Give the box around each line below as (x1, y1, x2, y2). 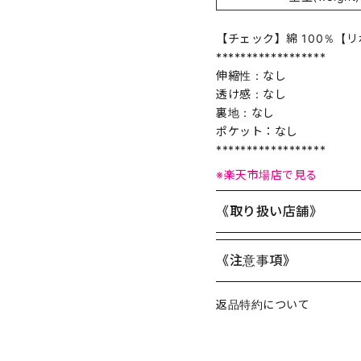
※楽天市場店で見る (216, 167, 318, 181)
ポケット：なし (216, 123, 298, 138)
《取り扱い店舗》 (216, 202, 323, 219)
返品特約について (216, 297, 310, 311)
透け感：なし (216, 86, 287, 101)
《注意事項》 (216, 251, 297, 268)
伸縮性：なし (216, 68, 287, 82)
